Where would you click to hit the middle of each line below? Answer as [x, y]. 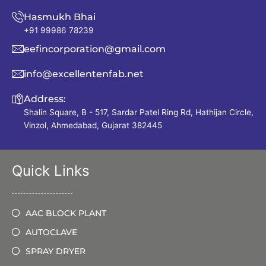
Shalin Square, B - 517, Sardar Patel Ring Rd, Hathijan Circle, [139, 112]
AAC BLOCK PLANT [66, 213]
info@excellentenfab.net [84, 74]
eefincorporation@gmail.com [95, 49]
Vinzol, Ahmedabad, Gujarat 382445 [93, 125]
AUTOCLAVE [51, 232]
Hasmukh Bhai [60, 17]
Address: [45, 99]
